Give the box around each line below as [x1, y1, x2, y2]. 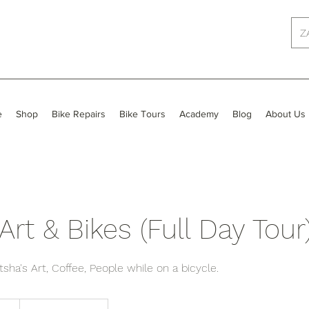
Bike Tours [119, 108, 166, 119]
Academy [179, 108, 219, 119]
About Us [266, 108, 306, 119]
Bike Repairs [52, 108, 106, 119]
